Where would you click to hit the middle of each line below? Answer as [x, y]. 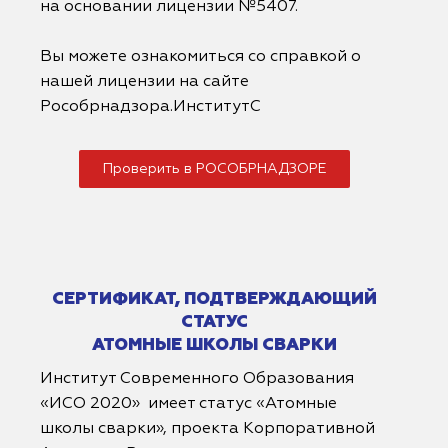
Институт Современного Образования [197, 379]
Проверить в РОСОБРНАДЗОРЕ [214, 169]
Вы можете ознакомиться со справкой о [200, 57]
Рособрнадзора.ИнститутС [150, 107]
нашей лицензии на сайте [144, 82]
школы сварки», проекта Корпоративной [207, 429]
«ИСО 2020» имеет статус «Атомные [188, 404]
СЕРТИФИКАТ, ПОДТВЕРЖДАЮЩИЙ [214, 300]
